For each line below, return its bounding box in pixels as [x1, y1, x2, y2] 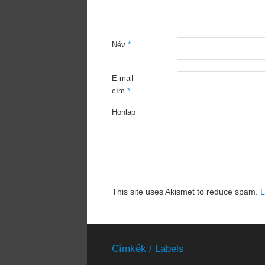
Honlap [112, 108, 135, 117]
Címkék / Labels [112, 243, 184, 254]
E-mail [112, 75, 134, 83]
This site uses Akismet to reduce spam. [112, 187, 260, 197]
